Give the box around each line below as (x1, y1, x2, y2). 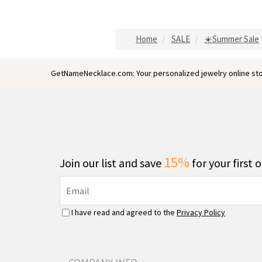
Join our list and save (60, 156, 164, 170)
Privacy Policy (177, 207, 225, 218)
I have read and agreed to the (71, 207, 177, 218)
